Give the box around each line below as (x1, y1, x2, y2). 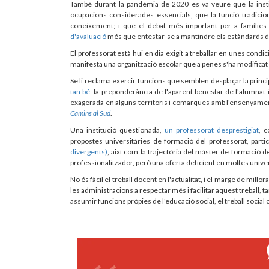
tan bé (70, 86, 91, 96)
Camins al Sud (70, 108, 110, 118)
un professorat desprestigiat (165, 125, 259, 134)
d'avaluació (70, 31, 106, 41)
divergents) (70, 147, 107, 156)
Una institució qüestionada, (70, 125, 165, 134)
